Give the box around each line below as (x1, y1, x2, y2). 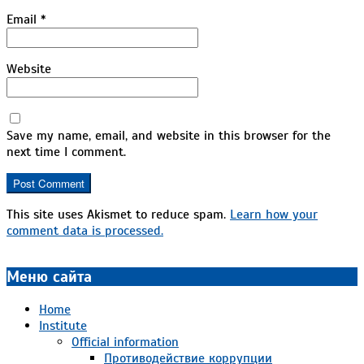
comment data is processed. (6, 223, 163, 240)
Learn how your (230, 206, 318, 223)
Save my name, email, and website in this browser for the (6, 128, 331, 145)
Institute (39, 317, 87, 334)
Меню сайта (6, 267, 92, 287)
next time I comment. (6, 144, 126, 161)
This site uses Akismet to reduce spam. (6, 206, 230, 223)
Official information (71, 333, 179, 350)
